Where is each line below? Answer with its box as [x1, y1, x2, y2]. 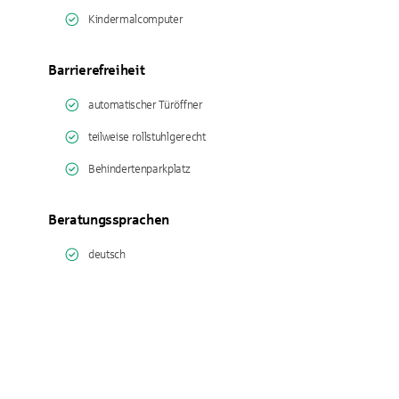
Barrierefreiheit [48, 62, 145, 77]
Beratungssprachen [48, 212, 170, 227]
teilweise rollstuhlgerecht [88, 131, 206, 143]
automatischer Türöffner [88, 99, 203, 111]
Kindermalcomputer [88, 13, 183, 26]
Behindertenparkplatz [88, 163, 191, 175]
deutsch [88, 248, 126, 261]
